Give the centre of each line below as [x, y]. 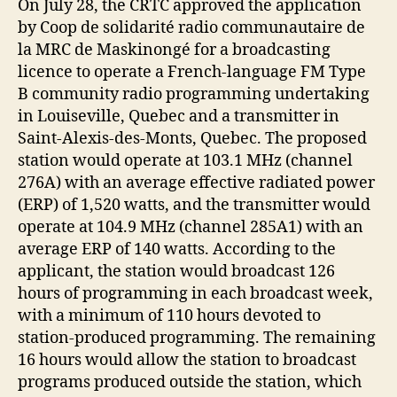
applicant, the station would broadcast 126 [176, 271]
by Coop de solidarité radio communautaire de [191, 27]
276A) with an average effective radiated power [196, 183]
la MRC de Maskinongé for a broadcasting [174, 50]
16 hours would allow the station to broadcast [187, 360]
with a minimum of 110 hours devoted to [169, 315]
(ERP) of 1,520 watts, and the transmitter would [194, 205]
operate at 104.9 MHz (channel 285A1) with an [191, 227]
